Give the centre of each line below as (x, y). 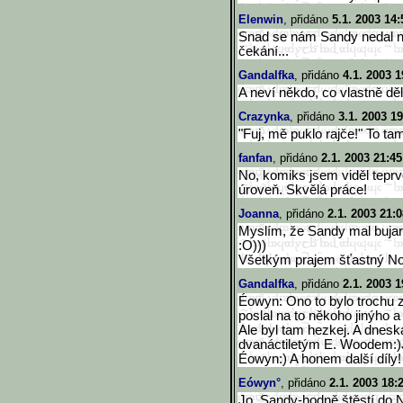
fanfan (255, 158)
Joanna (259, 214)
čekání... (264, 51)
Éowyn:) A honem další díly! (320, 359)
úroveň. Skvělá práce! (303, 190)
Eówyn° (260, 383)
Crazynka (264, 116)
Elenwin (261, 19)
